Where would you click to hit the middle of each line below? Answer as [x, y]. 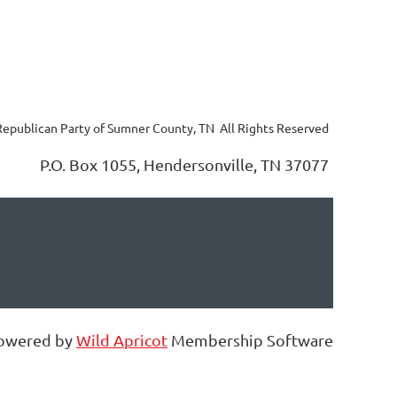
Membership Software [250, 339]
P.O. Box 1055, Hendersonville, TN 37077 [184, 164]
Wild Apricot [122, 339]
